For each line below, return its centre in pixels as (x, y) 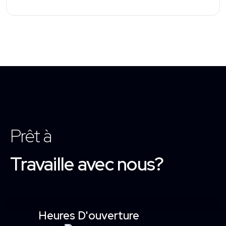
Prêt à (31, 135)
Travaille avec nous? (87, 164)
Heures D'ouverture (89, 215)
